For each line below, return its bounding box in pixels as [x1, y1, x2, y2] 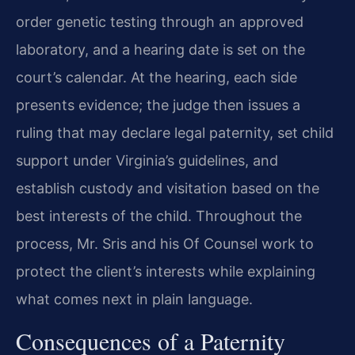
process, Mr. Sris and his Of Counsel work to [16, 235, 314, 253]
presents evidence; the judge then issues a [16, 97, 300, 114]
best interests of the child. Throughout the [16, 208, 302, 225]
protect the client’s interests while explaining [16, 263, 315, 281]
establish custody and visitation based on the [16, 180, 319, 197]
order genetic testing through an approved [16, 13, 303, 31]
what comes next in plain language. [16, 291, 253, 308]
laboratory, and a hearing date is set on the [16, 41, 305, 59]
